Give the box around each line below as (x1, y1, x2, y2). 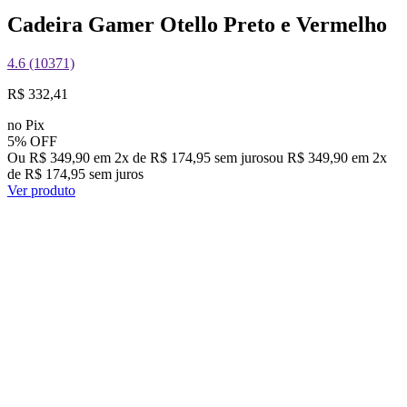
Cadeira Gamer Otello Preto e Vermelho (7, 13, 387, 37)
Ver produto (7, 183, 75, 199)
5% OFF (7, 134, 57, 150)
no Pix (7, 117, 45, 134)
